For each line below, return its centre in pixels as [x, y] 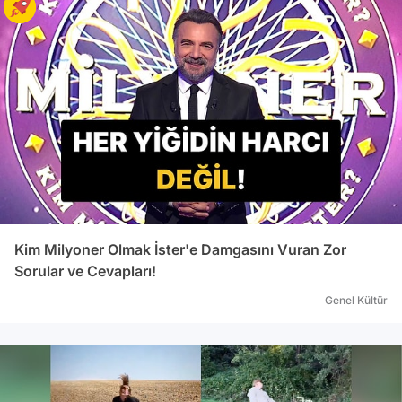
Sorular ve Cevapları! [85, 271]
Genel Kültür [356, 300]
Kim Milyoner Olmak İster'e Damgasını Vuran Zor [180, 249]
